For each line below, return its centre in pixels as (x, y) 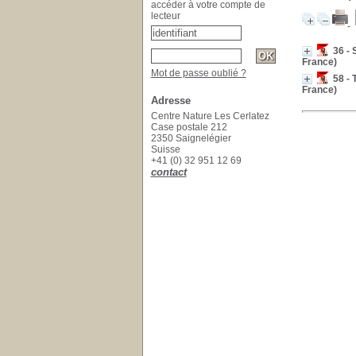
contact (168, 172)
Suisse (166, 149)
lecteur (165, 16)
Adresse (170, 101)
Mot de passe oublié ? (198, 73)
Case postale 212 (189, 127)
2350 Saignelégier (191, 138)
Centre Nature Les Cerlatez (210, 116)
